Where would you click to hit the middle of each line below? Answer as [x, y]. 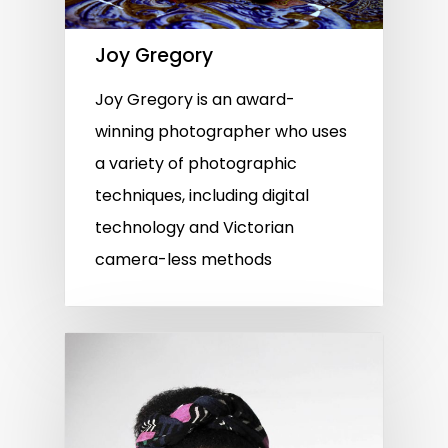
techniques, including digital [202, 196]
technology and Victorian [194, 228]
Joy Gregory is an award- [195, 100]
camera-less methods [183, 260]
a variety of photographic [196, 164]
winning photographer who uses [221, 132]
